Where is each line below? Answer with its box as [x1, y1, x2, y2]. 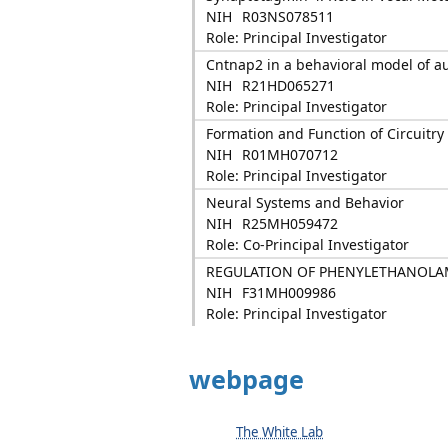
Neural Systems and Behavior [205, 193, 404, 212]
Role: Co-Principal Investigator [205, 235, 409, 254]
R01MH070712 [241, 145, 338, 164]
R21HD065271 [241, 76, 335, 95]
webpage [182, 362, 304, 396]
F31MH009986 [241, 283, 336, 302]
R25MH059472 [241, 214, 338, 233]
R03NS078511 [241, 7, 334, 26]
